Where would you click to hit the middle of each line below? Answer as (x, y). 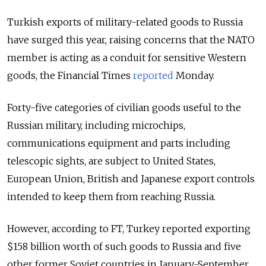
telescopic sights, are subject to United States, (111, 161)
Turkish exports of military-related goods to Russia (125, 22)
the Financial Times (85, 76)
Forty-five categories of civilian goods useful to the (124, 108)
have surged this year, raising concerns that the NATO (131, 40)
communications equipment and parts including (119, 143)
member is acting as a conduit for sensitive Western (127, 58)
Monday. (194, 76)
